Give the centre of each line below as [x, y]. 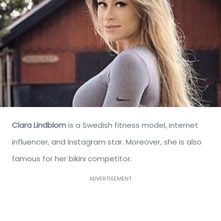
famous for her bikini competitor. [72, 158]
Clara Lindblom [39, 125]
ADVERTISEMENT [110, 178]
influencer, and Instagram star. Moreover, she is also [107, 142]
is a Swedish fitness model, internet [132, 125]
